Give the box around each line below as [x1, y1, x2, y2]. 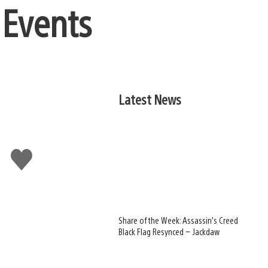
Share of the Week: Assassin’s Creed [118, 215, 239, 226]
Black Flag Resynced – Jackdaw [118, 226, 220, 237]
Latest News [118, 90, 182, 108]
